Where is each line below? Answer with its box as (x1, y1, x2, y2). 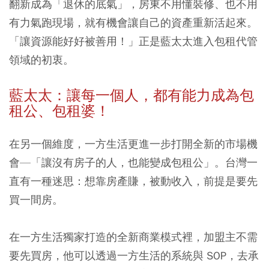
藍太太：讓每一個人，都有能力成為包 (9, 86, 254, 105)
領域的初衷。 (9, 53, 74, 67)
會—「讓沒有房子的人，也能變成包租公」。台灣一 (9, 156, 258, 170)
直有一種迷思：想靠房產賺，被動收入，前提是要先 (9, 174, 258, 189)
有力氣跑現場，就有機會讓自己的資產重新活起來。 (9, 16, 258, 30)
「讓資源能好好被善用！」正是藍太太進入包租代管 (9, 34, 258, 49)
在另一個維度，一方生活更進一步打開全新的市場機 (9, 137, 258, 151)
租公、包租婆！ (9, 102, 110, 121)
